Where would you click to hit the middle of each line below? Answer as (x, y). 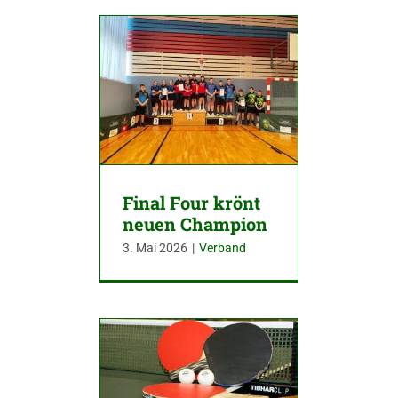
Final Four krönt (191, 202)
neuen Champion (195, 223)
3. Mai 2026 (155, 247)
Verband (223, 247)
